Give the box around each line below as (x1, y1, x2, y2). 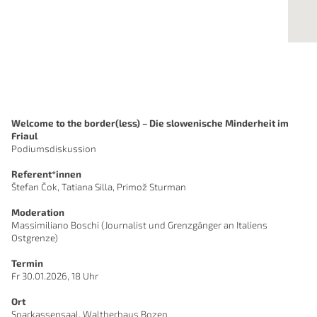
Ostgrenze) (11, 232, 59, 243)
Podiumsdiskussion (11, 143, 97, 154)
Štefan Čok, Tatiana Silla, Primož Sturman (11, 181, 189, 192)
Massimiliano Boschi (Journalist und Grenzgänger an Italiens (11, 219, 268, 231)
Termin (11, 258, 46, 269)
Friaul (11, 130, 38, 142)
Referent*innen (11, 168, 84, 180)
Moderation (11, 207, 67, 218)
